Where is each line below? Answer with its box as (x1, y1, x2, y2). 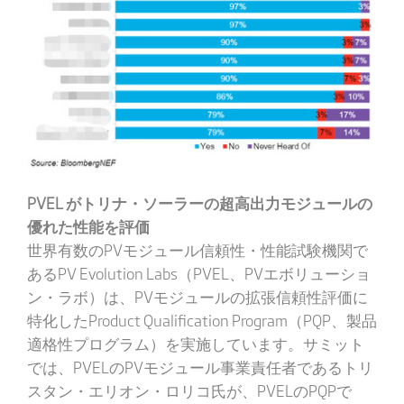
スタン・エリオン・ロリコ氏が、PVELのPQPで (26, 378, 352, 401)
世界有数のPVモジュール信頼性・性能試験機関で (26, 237, 368, 261)
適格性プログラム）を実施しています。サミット (26, 331, 364, 354)
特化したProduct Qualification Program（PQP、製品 (26, 308, 377, 331)
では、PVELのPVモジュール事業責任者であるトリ (26, 354, 373, 378)
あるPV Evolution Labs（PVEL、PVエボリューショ (26, 261, 371, 284)
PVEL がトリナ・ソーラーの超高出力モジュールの (26, 190, 372, 214)
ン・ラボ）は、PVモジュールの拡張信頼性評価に (26, 284, 368, 308)
